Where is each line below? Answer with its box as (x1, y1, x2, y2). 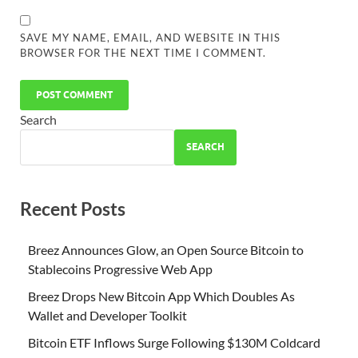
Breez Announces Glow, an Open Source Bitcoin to (28, 242, 304, 258)
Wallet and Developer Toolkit (28, 308, 187, 324)
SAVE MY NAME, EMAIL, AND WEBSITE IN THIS (20, 30, 281, 44)
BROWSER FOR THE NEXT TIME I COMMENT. (20, 46, 267, 59)
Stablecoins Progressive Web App (28, 261, 213, 277)
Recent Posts (20, 197, 125, 220)
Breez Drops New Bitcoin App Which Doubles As (28, 288, 295, 304)
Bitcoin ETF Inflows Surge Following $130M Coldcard (28, 335, 320, 351)
